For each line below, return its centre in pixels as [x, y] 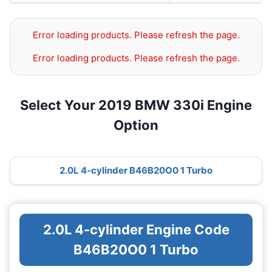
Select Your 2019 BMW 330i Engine [136, 105]
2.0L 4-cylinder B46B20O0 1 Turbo [136, 171]
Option [136, 125]
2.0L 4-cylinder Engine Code [136, 230]
